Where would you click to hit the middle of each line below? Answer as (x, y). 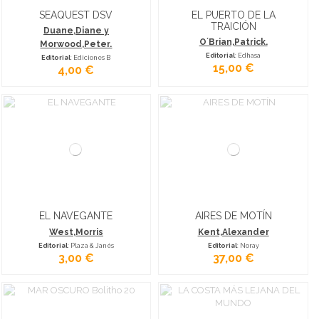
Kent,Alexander (233, 232)
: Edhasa (248, 56)
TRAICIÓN (233, 27)
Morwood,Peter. (76, 45)
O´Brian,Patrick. (233, 42)
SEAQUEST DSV (76, 15)
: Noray (248, 245)
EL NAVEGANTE (76, 216)
